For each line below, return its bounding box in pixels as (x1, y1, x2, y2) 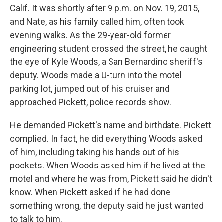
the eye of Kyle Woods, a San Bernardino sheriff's (10, 56, 203, 67)
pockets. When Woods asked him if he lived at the (10, 160, 205, 170)
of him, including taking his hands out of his (10, 146, 179, 157)
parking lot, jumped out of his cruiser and (10, 83, 169, 94)
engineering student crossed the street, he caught (10, 43, 207, 54)
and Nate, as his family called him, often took (10, 16, 184, 27)
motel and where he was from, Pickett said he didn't (10, 173, 212, 184)
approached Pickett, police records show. (10, 96, 171, 107)
